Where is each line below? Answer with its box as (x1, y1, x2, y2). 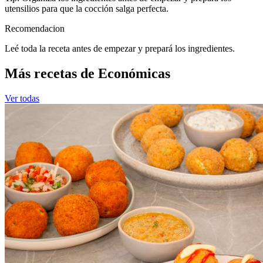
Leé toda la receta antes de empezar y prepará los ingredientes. (5, 43, 235, 54)
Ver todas (5, 93, 39, 104)
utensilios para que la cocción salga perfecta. (5, 4, 168, 14)
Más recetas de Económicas (5, 66, 170, 82)
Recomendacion (5, 23, 65, 34)
